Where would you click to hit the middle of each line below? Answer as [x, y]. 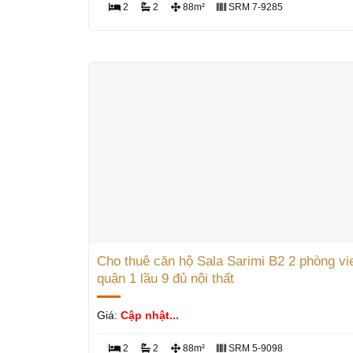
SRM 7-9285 [255, 7]
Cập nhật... [149, 316]
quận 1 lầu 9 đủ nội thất [165, 279]
